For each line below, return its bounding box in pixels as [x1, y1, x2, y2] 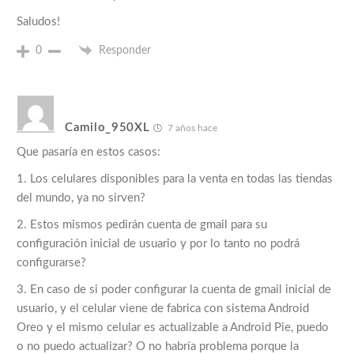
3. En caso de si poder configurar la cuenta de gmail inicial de [17, 284, 331, 296]
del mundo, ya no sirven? [17, 192, 145, 205]
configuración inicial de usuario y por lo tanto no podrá [17, 238, 299, 250]
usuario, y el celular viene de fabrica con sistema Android [17, 303, 309, 315]
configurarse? [17, 257, 86, 269]
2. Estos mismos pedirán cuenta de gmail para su [17, 219, 267, 232]
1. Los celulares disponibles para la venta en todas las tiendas [17, 173, 333, 186]
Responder [99, 44, 151, 56]
